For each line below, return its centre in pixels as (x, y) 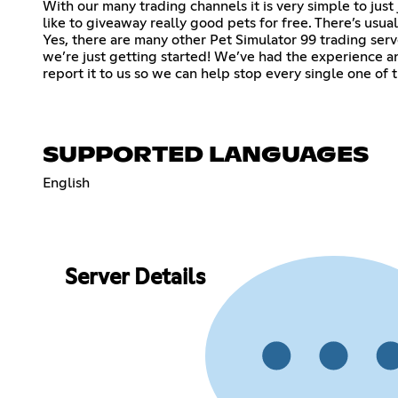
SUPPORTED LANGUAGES (206, 155)
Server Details (135, 279)
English (66, 183)
